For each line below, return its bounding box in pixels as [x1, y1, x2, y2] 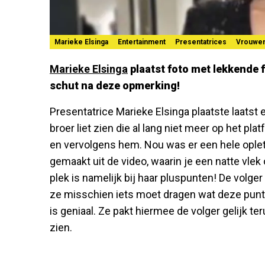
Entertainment [118, 37, 166, 46]
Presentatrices [175, 37, 227, 46]
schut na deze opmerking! [50, 79, 180, 92]
